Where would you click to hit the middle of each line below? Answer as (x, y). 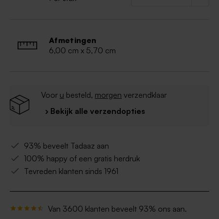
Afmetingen (73, 40)
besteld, (79, 95)
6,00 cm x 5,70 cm (82, 51)
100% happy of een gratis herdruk (82, 159)
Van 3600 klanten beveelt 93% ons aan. (117, 209)
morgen (108, 95)
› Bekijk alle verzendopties (95, 111)
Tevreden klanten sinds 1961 (71, 171)
